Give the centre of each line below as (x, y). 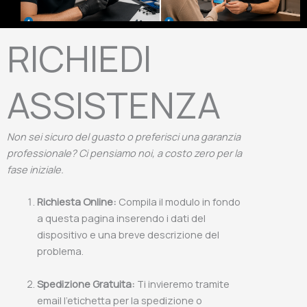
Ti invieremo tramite (182, 283)
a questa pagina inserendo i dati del (121, 218)
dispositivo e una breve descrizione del (128, 235)
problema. (60, 251)
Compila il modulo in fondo (178, 202)
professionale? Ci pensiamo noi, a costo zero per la (124, 153)
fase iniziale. (35, 169)
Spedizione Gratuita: (86, 283)
